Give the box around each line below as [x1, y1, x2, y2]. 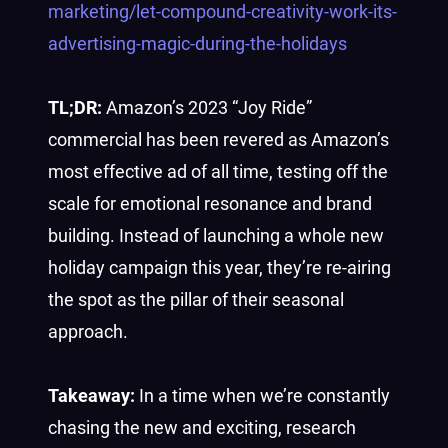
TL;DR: [48, 97, 102, 118]
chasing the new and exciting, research [48, 417, 356, 438]
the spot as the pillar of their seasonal [48, 289, 344, 310]
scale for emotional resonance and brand [48, 193, 372, 214]
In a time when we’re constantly [135, 385, 390, 406]
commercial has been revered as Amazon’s [48, 129, 389, 150]
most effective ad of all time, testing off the [48, 161, 388, 182]
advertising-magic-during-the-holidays [48, 33, 347, 54]
